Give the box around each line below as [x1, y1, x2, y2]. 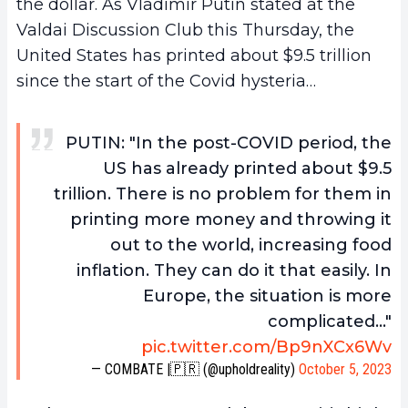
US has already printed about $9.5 [103, 158, 392, 178]
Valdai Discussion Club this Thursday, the [16, 19, 354, 40]
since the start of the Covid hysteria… [16, 70, 316, 91]
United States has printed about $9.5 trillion [16, 45, 372, 66]
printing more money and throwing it [70, 209, 392, 229]
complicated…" [268, 311, 392, 331]
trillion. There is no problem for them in [54, 183, 392, 204]
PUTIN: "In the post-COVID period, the [66, 132, 392, 153]
